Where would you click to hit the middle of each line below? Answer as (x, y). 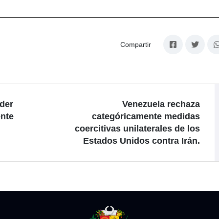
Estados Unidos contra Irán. (142, 141)
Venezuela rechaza (161, 104)
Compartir (136, 44)
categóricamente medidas (146, 116)
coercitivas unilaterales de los (137, 128)
